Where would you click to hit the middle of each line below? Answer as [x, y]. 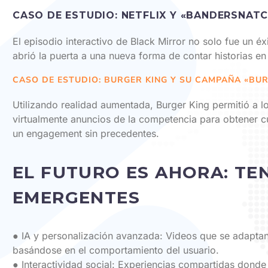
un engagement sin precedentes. [86, 133]
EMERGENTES [76, 197]
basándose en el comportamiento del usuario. [116, 250]
